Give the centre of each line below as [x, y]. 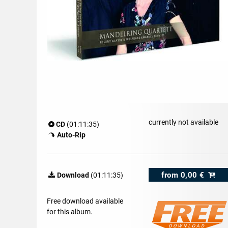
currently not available [183, 122]
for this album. [69, 212]
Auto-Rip [71, 135]
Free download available [85, 201]
